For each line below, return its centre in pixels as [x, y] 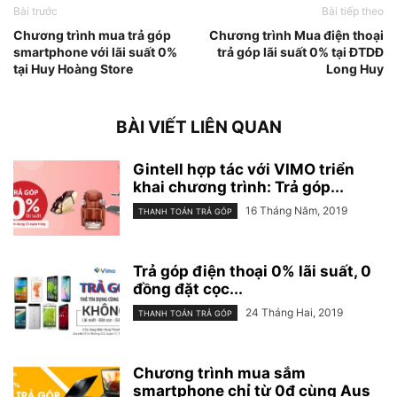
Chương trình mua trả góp [92, 35]
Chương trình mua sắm [219, 373]
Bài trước [35, 11]
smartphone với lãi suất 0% [95, 51]
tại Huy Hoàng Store [73, 68]
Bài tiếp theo [353, 11]
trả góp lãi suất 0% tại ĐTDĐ [300, 51]
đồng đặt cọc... [188, 288]
